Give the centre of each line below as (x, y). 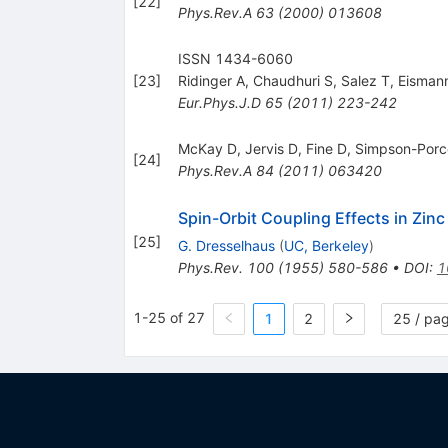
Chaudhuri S (292, 80)
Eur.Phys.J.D (219, 102)
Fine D (326, 148)
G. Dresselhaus (226, 245)
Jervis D (271, 148)
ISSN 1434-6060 (235, 58)
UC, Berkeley (326, 245)
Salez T (365, 80)
